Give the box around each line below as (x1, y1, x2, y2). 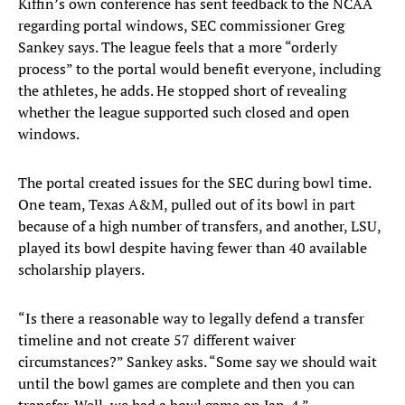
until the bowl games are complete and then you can (18, 373, 355, 394)
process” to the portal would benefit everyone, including (18, 59, 381, 80)
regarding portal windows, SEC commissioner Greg (18, 15, 344, 36)
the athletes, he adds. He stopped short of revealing (18, 80, 346, 101)
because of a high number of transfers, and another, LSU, (18, 216, 381, 237)
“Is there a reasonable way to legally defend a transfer (18, 308, 364, 329)
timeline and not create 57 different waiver (18, 330, 296, 351)
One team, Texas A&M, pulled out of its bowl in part (18, 194, 355, 215)
